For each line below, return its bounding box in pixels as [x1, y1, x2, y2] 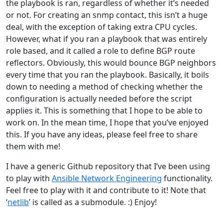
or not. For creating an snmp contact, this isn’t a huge [6, 9, 208, 20]
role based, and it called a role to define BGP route [6, 45, 195, 56]
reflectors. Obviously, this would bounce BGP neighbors [6, 57, 216, 68]
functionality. [162, 173, 213, 184]
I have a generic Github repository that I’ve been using [6, 161, 210, 172]
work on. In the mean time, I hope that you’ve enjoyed [6, 117, 209, 128]
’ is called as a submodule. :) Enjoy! [29, 197, 157, 208]
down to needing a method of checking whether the [6, 81, 203, 92]
